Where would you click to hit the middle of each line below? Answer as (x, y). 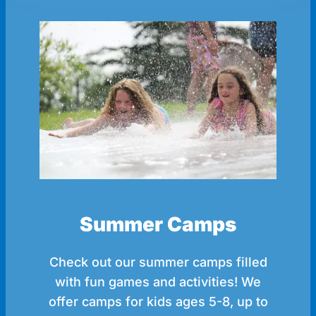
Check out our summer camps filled (158, 262)
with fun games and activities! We (158, 282)
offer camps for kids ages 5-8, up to (158, 302)
